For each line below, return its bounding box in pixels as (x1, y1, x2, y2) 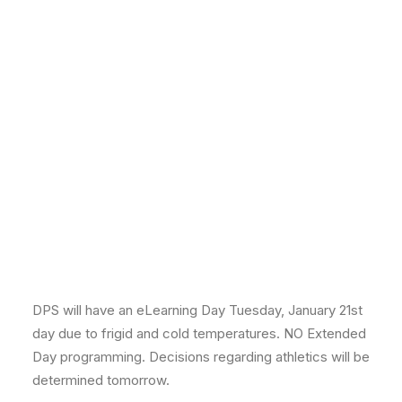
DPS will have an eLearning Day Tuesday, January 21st (32, 301, 363, 319)
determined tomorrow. (32, 371, 170, 389)
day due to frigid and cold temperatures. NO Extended (32, 325, 366, 342)
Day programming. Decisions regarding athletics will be (32, 348, 370, 365)
